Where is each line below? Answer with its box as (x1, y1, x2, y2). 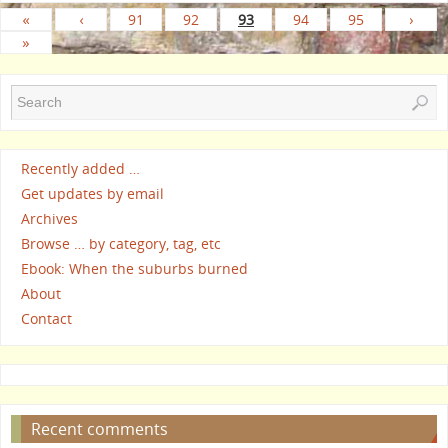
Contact (21, 309, 72, 329)
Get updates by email (21, 184, 164, 204)
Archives (21, 209, 78, 229)
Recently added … (21, 159, 140, 179)
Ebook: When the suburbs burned (21, 259, 248, 279)
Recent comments (31, 417, 168, 440)
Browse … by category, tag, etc (21, 234, 221, 254)
